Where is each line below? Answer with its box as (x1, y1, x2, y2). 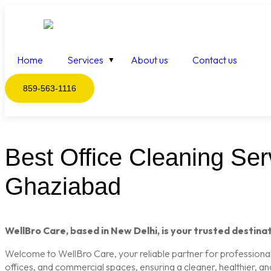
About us (131, 54, 168, 67)
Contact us (192, 54, 237, 67)
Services (67, 54, 103, 67)
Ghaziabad (5, 173, 121, 200)
